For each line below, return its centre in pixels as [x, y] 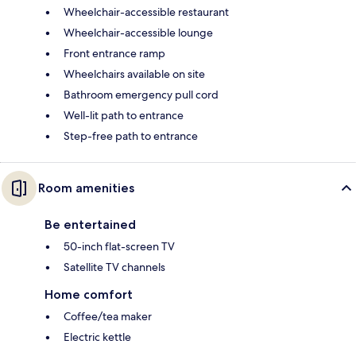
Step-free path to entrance [131, 135]
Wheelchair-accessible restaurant [146, 12]
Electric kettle [97, 337]
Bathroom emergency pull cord [141, 94]
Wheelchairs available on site [134, 74]
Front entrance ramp [114, 53]
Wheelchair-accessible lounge [138, 32]
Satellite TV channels [114, 267]
